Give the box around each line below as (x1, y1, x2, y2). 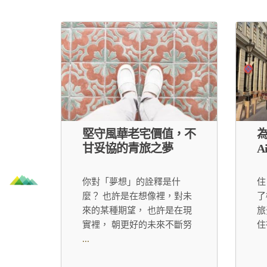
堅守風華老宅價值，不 (82, 128, 195, 141)
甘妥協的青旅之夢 (82, 142, 173, 156)
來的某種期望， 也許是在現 (82, 206, 192, 216)
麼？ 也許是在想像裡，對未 (82, 191, 192, 201)
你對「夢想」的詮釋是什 (82, 177, 181, 187)
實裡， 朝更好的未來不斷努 (82, 220, 192, 230)
